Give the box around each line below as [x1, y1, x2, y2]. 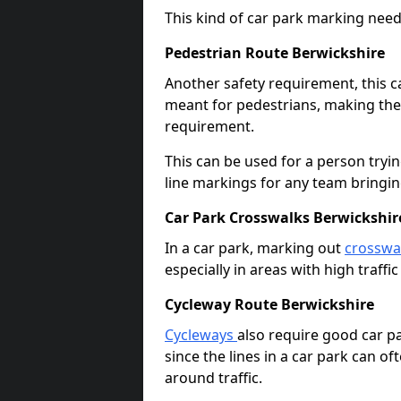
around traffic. [165, 368, 262, 388]
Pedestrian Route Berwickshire [165, 43, 385, 63]
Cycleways [165, 325, 237, 345]
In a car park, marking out [165, 238, 345, 258]
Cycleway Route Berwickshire [165, 294, 374, 314]
